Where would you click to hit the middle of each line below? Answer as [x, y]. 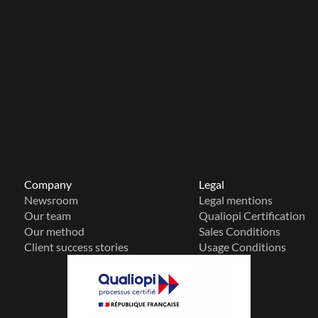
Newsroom [51, 200]
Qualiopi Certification [252, 216]
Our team [47, 216]
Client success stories [76, 247]
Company [48, 185]
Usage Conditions [243, 247]
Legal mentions [236, 200]
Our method [54, 231]
